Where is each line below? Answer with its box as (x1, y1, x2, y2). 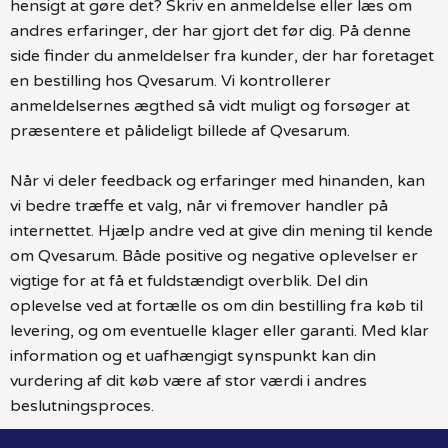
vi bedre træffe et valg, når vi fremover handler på (10, 195, 388, 216)
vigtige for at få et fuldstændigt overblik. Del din (10, 270, 368, 291)
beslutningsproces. (10, 395, 154, 416)
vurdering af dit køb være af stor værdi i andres (10, 370, 367, 391)
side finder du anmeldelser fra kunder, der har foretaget (10, 45, 434, 66)
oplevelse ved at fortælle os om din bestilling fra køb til (10, 295, 423, 316)
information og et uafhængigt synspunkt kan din (10, 345, 376, 366)
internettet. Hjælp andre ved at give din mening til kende (10, 220, 433, 241)
